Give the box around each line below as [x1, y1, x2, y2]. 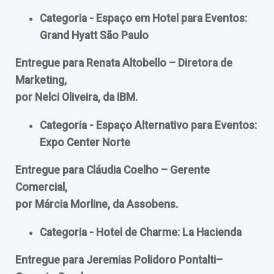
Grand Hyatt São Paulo [40, 29, 149, 42]
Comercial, [15, 181, 67, 194]
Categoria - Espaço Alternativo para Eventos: [40, 119, 257, 131]
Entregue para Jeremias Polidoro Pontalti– [15, 254, 223, 267]
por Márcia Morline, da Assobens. [15, 198, 178, 211]
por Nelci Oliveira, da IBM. [15, 91, 138, 104]
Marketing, [15, 74, 67, 87]
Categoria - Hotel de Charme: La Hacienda [40, 226, 242, 239]
